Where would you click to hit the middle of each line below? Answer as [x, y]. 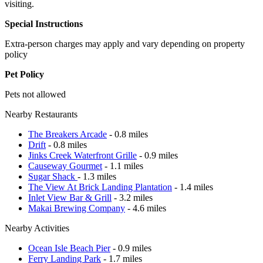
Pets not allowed [35, 94]
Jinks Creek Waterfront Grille [82, 155]
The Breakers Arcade [68, 134]
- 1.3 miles [97, 176]
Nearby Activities [37, 228]
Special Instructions [44, 23]
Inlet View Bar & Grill [70, 197]
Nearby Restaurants [41, 114]
